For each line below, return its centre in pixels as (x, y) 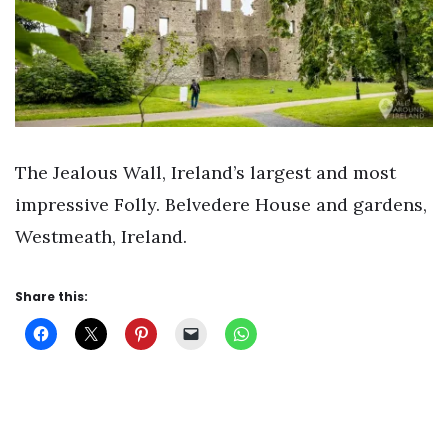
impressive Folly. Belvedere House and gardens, (221, 205)
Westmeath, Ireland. (101, 237)
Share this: (51, 296)
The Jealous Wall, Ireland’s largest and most (205, 173)
